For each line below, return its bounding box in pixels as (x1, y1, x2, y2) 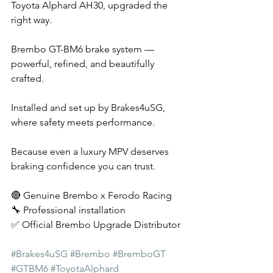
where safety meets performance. (11, 116, 155, 128)
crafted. (11, 72, 44, 84)
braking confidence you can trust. (11, 160, 155, 172)
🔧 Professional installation (11, 204, 126, 216)
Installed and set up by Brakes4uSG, (11, 101, 168, 113)
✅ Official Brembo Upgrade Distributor (11, 218, 180, 230)
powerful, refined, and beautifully (11, 57, 157, 69)
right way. (11, 13, 52, 26)
